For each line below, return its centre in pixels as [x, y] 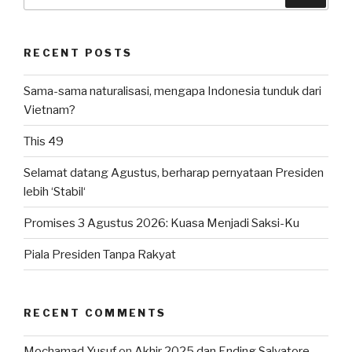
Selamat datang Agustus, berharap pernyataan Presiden [174, 172]
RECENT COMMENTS [95, 313]
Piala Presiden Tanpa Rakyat [100, 254]
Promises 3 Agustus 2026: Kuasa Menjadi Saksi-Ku [161, 223]
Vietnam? [49, 110]
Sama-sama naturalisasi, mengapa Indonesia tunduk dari [172, 91]
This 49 [44, 141]
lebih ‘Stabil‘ [55, 191]
